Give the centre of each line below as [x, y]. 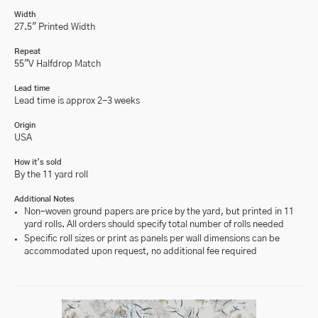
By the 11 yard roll [51, 175]
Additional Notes [44, 199]
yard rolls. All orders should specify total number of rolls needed [154, 225]
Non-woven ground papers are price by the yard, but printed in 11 [159, 212]
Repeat [27, 51]
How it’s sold [38, 162]
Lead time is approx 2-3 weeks [77, 101]
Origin [25, 125]
